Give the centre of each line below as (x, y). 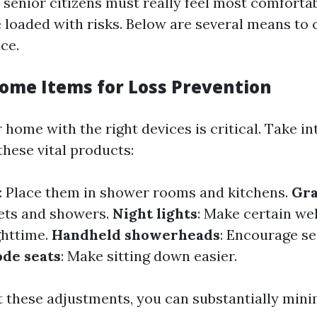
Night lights (155, 213)
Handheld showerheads (136, 234)
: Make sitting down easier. (149, 255)
